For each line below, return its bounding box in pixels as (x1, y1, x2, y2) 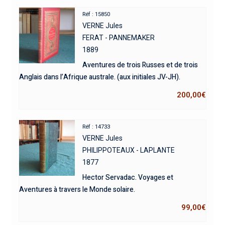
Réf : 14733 (82, 123, 110, 130)
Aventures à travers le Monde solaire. (19, 184, 135, 195)
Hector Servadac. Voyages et (82, 172, 174, 183)
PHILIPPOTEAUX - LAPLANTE (82, 146, 175, 154)
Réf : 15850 (82, 11, 110, 18)
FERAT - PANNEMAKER (82, 33, 155, 42)
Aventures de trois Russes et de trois (82, 59, 198, 70)
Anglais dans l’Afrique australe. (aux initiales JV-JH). (19, 71, 180, 82)
